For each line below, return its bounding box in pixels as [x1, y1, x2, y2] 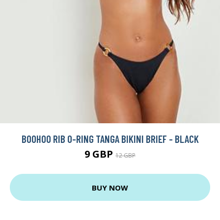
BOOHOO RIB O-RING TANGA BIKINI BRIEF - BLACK [21, 133, 199, 145]
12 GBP [115, 151, 136, 160]
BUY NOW [92, 182, 128, 192]
